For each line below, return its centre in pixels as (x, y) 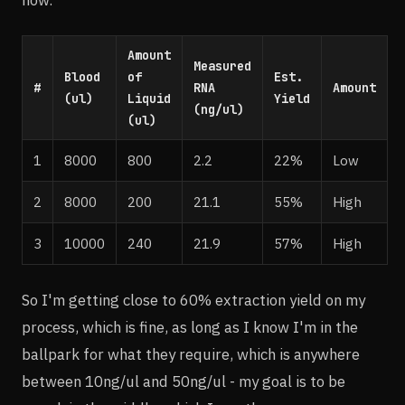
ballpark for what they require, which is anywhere (191, 354)
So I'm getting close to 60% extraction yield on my (193, 300)
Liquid (149, 98)
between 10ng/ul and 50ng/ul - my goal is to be (184, 381)
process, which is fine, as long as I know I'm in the (190, 327)
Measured (222, 66)
